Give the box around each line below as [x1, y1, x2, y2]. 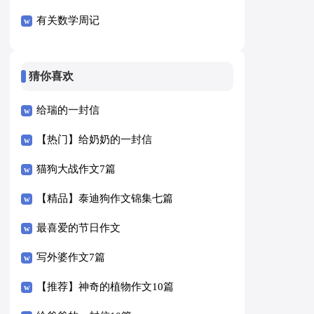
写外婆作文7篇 [36, 252, 106, 264]
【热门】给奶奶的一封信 [36, 134, 153, 146]
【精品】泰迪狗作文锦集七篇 [36, 193, 174, 205]
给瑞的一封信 [36, 104, 100, 116]
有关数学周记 [36, 14, 100, 26]
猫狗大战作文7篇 [36, 163, 116, 175]
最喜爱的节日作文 [36, 222, 121, 234]
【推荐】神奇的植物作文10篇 [36, 281, 175, 293]
